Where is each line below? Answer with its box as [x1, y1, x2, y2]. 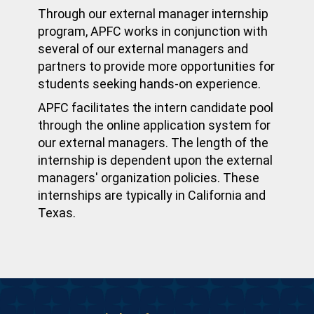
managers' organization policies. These [38, 170, 259, 186]
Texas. [38, 205, 76, 221]
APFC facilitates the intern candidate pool [38, 100, 273, 116]
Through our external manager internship [38, 6, 268, 22]
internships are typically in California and [38, 188, 266, 203]
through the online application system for [38, 118, 271, 133]
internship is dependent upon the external [38, 153, 273, 168]
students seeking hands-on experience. [38, 76, 261, 92]
